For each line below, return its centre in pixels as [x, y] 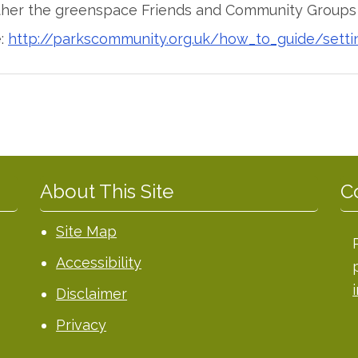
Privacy [82, 325]
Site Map [87, 232]
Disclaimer [92, 294]
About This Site [107, 192]
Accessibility [99, 263]
